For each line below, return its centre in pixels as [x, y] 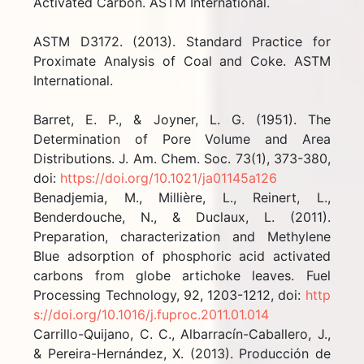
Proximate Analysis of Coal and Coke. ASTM [182, 61]
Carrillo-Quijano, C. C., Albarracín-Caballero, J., [182, 334]
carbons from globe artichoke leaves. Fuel [182, 275]
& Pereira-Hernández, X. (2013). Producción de [182, 353]
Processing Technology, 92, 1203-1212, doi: [169, 295]
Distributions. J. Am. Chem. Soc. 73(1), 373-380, [182, 158]
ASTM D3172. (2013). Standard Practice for [182, 41]
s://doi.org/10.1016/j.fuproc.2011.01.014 [152, 314]
